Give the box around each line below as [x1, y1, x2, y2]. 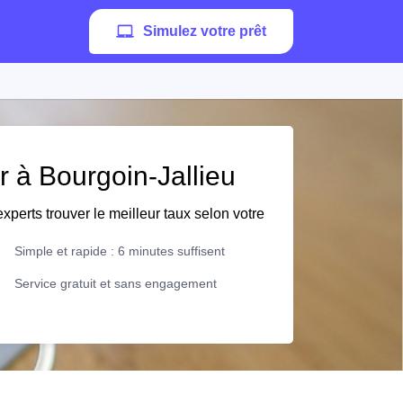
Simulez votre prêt [143, 23, 266, 39]
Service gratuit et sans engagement [14, 276, 217, 291]
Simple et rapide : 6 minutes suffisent [14, 244, 225, 258]
